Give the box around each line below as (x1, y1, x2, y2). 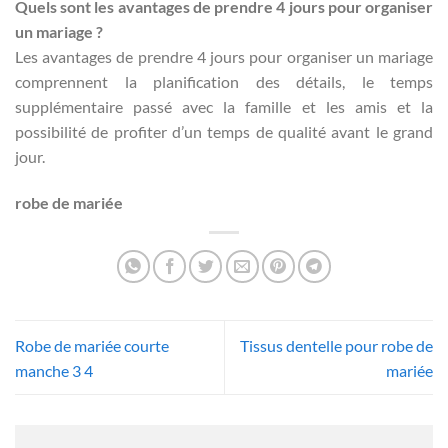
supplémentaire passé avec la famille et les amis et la (15, 97, 433, 117)
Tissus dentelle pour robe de (240, 335, 433, 355)
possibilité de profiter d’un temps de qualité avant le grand (15, 122, 433, 142)
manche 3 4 (15, 360, 93, 380)
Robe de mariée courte (15, 335, 169, 355)
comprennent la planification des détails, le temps (15, 72, 433, 92)
